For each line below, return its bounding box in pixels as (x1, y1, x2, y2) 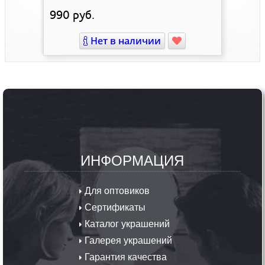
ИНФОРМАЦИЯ (80, 148, 185, 170)
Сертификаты (82, 199, 146, 214)
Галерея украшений (82, 232, 173, 247)
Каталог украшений (82, 216, 170, 230)
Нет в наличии (88, 34, 161, 47)
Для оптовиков (82, 183, 150, 197)
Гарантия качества (82, 249, 167, 263)
